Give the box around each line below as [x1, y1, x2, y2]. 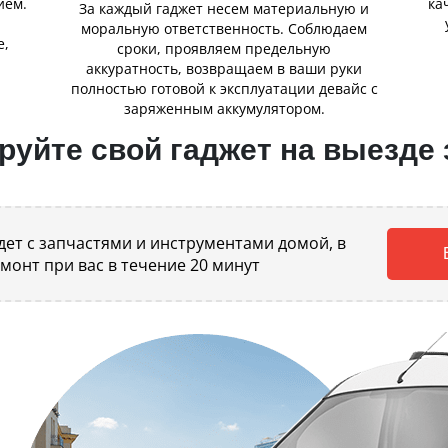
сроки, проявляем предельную [117, 39, 331, 59]
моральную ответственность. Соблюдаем [81, 19, 367, 39]
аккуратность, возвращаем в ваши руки [86, 59, 362, 79]
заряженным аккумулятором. [123, 99, 325, 119]
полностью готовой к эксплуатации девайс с [70, 79, 378, 99]
